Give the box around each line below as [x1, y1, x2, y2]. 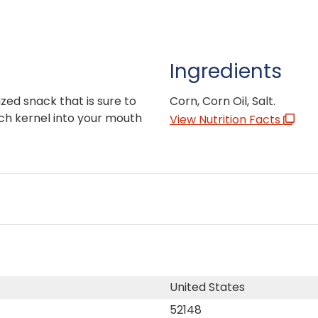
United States [170, 278, 245, 295]
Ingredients [170, 57, 282, 85]
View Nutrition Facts [170, 111, 283, 128]
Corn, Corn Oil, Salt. [170, 92, 275, 109]
